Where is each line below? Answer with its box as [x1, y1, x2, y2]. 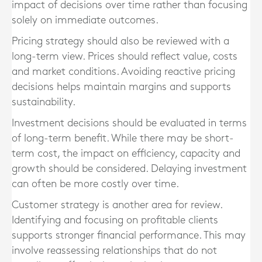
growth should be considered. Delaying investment [12, 164, 247, 174]
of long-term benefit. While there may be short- [12, 133, 234, 143]
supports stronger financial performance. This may [12, 230, 246, 240]
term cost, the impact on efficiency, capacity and [12, 149, 240, 158]
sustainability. [12, 97, 75, 107]
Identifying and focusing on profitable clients [12, 215, 218, 225]
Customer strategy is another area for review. [12, 200, 222, 210]
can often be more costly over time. [12, 179, 179, 189]
